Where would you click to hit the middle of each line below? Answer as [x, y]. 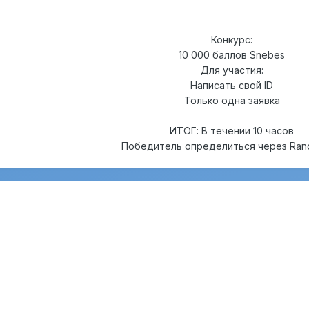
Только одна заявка [232, 101]
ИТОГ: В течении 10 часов [232, 131]
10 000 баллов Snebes [232, 55]
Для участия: [232, 70]
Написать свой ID [232, 86]
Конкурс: [232, 40]
